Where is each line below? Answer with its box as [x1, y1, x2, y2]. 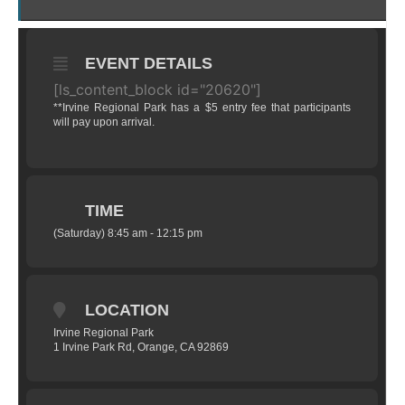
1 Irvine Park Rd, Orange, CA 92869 [53, 341, 229, 353]
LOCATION [85, 301, 169, 319]
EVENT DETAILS [85, 54, 212, 72]
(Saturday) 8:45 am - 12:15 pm [53, 227, 202, 240]
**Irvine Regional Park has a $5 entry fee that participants [53, 101, 351, 114]
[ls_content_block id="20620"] [53, 80, 261, 99]
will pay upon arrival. [53, 116, 155, 128]
